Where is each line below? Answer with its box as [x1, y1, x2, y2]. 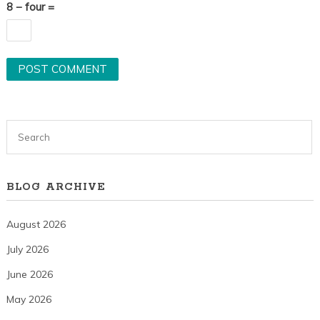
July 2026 [6, 243, 49, 256]
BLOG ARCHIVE [6, 181, 106, 194]
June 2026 [6, 268, 53, 281]
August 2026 [6, 218, 66, 231]
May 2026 [6, 293, 51, 306]
